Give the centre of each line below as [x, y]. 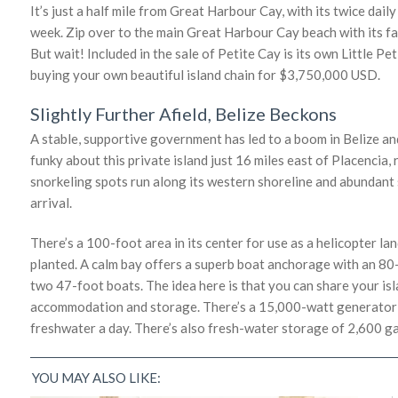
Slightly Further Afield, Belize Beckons [183, 113]
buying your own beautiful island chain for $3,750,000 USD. [205, 74]
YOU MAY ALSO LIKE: [96, 377]
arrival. [51, 202]
